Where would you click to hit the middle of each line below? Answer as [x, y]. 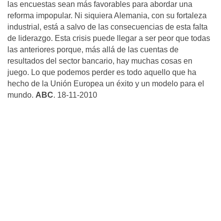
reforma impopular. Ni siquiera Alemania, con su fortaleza [107, 16]
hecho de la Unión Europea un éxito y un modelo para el [106, 84]
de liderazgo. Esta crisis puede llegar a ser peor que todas [109, 38]
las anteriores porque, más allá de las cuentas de [93, 50]
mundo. [21, 95]
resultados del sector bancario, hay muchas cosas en [100, 61]
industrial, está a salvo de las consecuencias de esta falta [108, 27]
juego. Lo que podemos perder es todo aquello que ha [102, 72]
